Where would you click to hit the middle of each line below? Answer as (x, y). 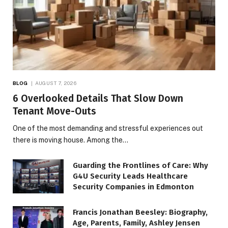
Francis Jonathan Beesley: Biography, (140, 212)
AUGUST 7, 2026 (55, 83)
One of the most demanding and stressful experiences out (108, 129)
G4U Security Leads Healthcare (130, 176)
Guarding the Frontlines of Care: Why (140, 166)
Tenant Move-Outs (54, 111)
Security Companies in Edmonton (133, 187)
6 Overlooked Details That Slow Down (98, 99)
